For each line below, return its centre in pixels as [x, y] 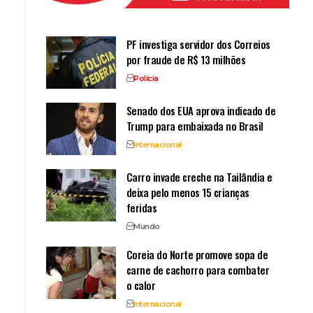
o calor [141, 285]
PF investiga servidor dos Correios [198, 44]
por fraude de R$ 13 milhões [186, 59]
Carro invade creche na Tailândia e [199, 176]
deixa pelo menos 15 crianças [188, 192]
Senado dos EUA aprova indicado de [201, 110]
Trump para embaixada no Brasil [195, 125]
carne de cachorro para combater [198, 269]
